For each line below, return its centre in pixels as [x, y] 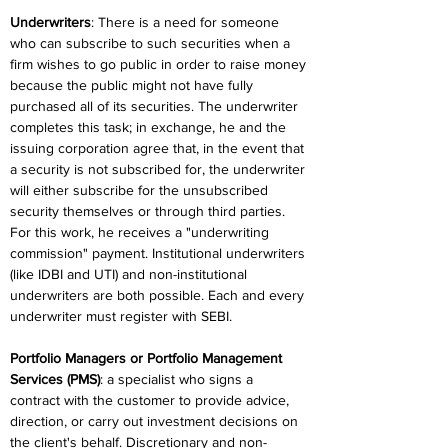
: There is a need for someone [187, 22]
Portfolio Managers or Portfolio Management [148, 358]
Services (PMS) [55, 379]
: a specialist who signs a [178, 379]
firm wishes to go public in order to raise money [160, 64]
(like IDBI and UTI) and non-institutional [130, 274]
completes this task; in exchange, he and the [150, 127]
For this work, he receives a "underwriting [141, 232]
